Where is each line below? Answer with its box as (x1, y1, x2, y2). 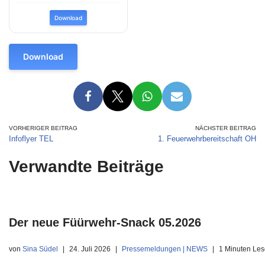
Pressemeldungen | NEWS (122, 245, 208, 253)
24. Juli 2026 (69, 245, 111, 253)
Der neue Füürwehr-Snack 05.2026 (9, 216, 201, 229)
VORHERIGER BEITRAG (9, 125, 77, 131)
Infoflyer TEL (9, 134, 53, 143)
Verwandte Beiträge (9, 157, 164, 176)
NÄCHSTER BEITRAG (195, 125, 256, 131)
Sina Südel (22, 245, 58, 253)
